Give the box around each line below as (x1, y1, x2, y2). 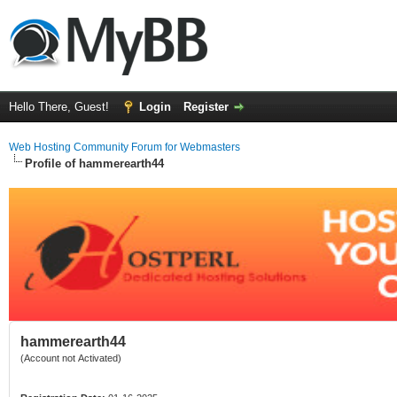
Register (183, 100, 229, 113)
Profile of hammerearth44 (25, 157, 164, 170)
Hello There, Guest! (9, 100, 113, 113)
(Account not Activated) (20, 353, 121, 363)
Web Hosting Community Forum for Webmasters (9, 141, 240, 153)
